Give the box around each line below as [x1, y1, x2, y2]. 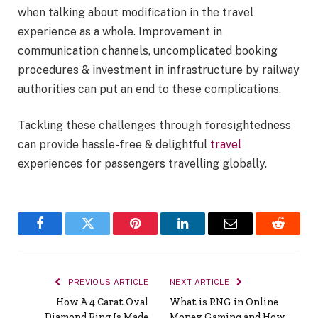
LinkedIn [182, 227, 229, 241]
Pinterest [134, 227, 179, 241]
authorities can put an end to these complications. [18, 82, 284, 96]
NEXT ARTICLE [170, 278, 232, 287]
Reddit [277, 227, 311, 241]
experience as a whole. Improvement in [18, 24, 222, 38]
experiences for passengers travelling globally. [18, 157, 267, 171]
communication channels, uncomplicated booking [18, 43, 278, 57]
